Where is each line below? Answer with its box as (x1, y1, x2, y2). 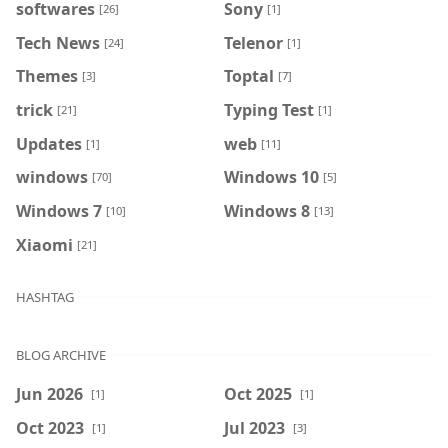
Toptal (224, 65, 274, 87)
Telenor (224, 31, 283, 54)
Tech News (16, 31, 100, 54)
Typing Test (224, 98, 314, 121)
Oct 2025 (224, 382, 292, 405)
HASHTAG (16, 288, 74, 307)
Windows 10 (224, 165, 319, 188)
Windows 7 (16, 199, 102, 222)
